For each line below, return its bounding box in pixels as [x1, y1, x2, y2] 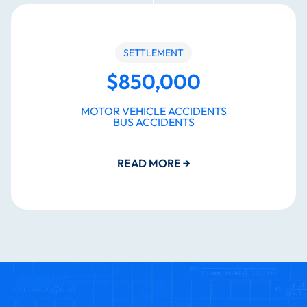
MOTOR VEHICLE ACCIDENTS [80, 104, 227, 119]
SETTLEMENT [123, 47, 184, 60]
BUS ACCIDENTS [112, 115, 195, 130]
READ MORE [116, 156, 183, 171]
